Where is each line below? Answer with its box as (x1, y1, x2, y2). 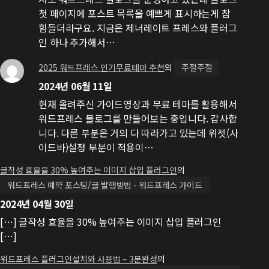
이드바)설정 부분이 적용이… (38, 140, 154, 154)
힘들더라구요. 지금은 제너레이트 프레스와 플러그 (38, 20, 237, 35)
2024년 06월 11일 (38, 79, 112, 93)
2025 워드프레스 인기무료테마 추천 (38, 61, 165, 73)
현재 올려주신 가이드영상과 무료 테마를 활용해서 (38, 97, 237, 111)
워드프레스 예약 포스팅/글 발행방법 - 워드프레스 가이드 (7, 179, 202, 191)
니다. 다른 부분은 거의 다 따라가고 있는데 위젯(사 (38, 125, 238, 140)
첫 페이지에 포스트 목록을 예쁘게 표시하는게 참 (38, 6, 231, 20)
